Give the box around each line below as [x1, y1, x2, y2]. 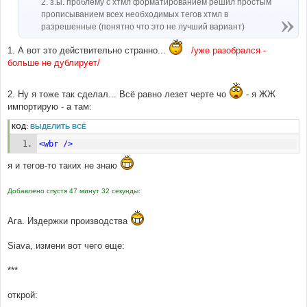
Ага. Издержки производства [8, 216, 130, 227]
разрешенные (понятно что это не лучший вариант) [41, 22, 245, 32]
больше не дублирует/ [8, 58, 100, 69]
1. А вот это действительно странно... [8, 45, 169, 56]
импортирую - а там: [8, 101, 92, 112]
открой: [8, 290, 38, 301]
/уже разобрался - [191, 45, 266, 56]
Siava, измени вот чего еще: [8, 241, 125, 251]
